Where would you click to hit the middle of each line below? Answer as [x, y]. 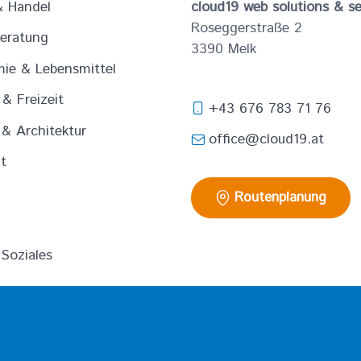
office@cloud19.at [266, 140]
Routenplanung [281, 197]
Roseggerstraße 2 [246, 28]
